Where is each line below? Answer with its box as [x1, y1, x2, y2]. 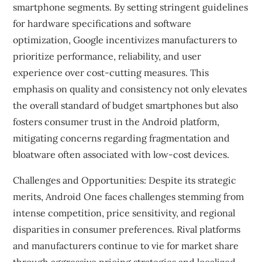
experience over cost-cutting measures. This [13, 67, 209, 78]
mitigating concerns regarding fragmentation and [13, 132, 230, 144]
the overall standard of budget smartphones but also [13, 99, 239, 111]
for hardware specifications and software [13, 18, 192, 29]
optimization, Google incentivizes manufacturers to [13, 34, 237, 46]
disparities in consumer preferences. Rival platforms [13, 223, 241, 235]
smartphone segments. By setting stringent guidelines [13, 1, 249, 13]
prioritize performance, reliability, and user [13, 50, 202, 62]
